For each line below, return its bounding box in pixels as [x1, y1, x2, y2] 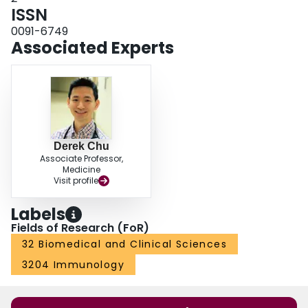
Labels [11, 203, 65, 226]
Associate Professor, [39, 153, 123, 165]
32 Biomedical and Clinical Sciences [22, 237, 227, 252]
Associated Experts [11, 36, 174, 60]
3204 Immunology [22, 258, 124, 272]
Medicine [62, 164, 100, 176]
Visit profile [53, 175, 98, 187]
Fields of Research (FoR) [11, 220, 149, 236]
